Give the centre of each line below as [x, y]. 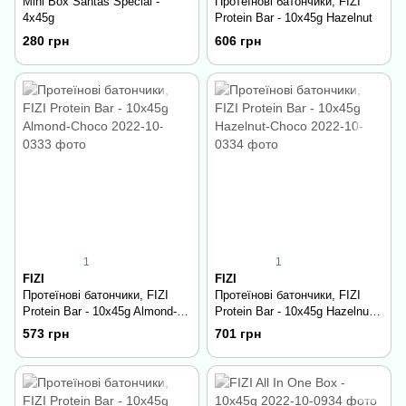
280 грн [46, 40]
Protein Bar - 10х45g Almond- [100, 311]
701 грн [238, 333]
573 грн [46, 333]
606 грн [238, 40]
